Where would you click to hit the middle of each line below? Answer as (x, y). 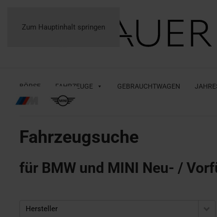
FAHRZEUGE (74, 86)
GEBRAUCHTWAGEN (149, 86)
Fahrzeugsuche (79, 137)
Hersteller (42, 209)
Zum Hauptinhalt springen (63, 27)
